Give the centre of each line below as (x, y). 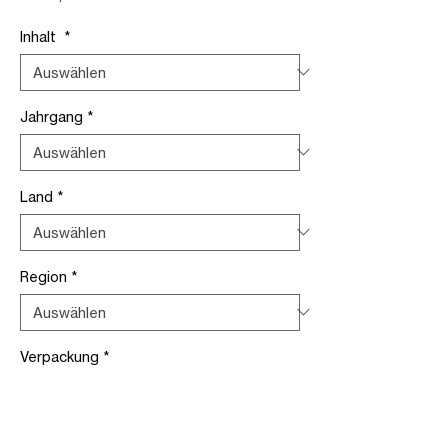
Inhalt (40, 36)
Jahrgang (51, 116)
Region (43, 276)
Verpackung (59, 356)
